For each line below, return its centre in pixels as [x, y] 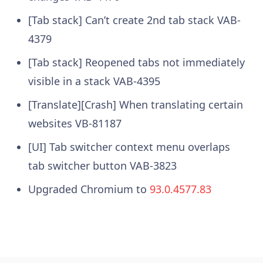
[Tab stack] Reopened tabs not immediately [136, 62]
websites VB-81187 [75, 123]
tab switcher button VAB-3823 [102, 165]
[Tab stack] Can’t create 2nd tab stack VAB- [134, 20]
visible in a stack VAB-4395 [94, 81]
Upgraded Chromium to [89, 189]
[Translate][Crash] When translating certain [135, 104]
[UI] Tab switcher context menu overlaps [129, 146]
